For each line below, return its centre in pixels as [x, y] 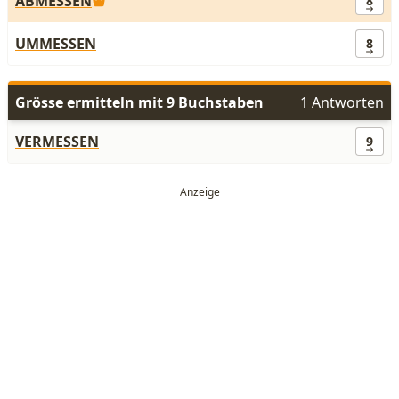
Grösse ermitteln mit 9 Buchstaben [139, 102]
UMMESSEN [56, 44]
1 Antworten [342, 102]
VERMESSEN [57, 142]
